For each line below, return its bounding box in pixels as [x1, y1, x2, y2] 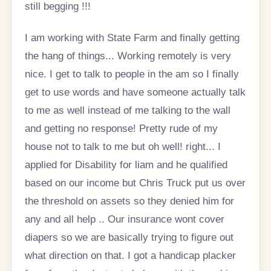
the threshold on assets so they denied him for [24, 194, 234, 207]
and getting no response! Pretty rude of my [24, 122, 218, 134]
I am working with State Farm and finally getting [24, 31, 240, 44]
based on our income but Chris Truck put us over [24, 176, 246, 189]
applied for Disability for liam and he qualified [24, 158, 227, 171]
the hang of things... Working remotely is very [24, 49, 231, 62]
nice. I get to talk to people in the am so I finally [24, 67, 239, 80]
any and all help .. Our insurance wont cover [24, 212, 224, 225]
